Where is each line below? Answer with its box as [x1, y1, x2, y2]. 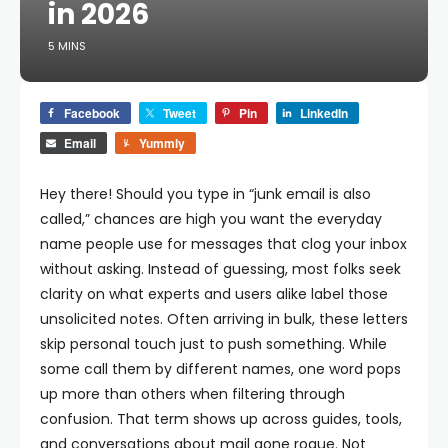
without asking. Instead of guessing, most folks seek [40, 259, 401, 279]
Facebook [64, 104, 120, 122]
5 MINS [48, 38, 86, 54]
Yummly [139, 134, 185, 152]
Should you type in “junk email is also [116, 184, 371, 204]
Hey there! [40, 184, 116, 204]
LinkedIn [300, 104, 348, 122]
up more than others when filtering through [40, 384, 345, 404]
